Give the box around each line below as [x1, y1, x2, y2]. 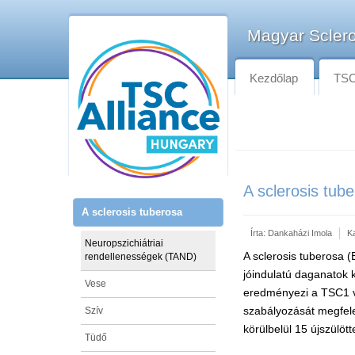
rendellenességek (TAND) [85, 250, 197, 262]
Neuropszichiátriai [85, 237, 163, 249]
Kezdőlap [250, 71, 298, 85]
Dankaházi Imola [268, 228, 332, 238]
